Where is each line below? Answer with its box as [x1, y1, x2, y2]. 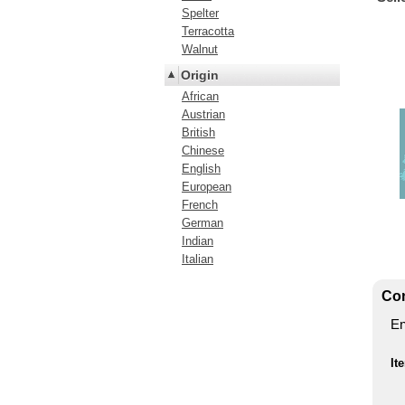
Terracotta [182, 24, 234, 38]
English [182, 162, 221, 175]
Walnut [182, 42, 218, 56]
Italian [182, 252, 213, 266]
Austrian [182, 108, 225, 121]
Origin [181, 68, 219, 82]
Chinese [182, 144, 224, 157]
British [182, 126, 215, 139]
